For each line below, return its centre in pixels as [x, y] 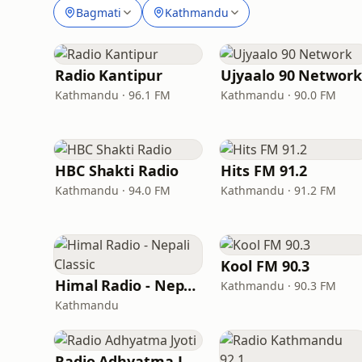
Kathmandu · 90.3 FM [279, 286]
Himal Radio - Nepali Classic [190, 285]
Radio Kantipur [109, 75]
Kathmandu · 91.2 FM [279, 190]
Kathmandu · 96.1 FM [113, 95]
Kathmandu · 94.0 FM [113, 190]
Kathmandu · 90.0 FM [279, 95]
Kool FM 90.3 [265, 266]
